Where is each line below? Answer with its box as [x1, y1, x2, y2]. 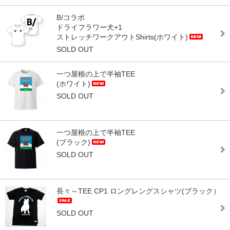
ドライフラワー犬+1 [56, 23, 122, 32]
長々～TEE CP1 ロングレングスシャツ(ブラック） [56, 187, 220, 196]
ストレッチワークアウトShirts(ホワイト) [56, 33, 188, 42]
